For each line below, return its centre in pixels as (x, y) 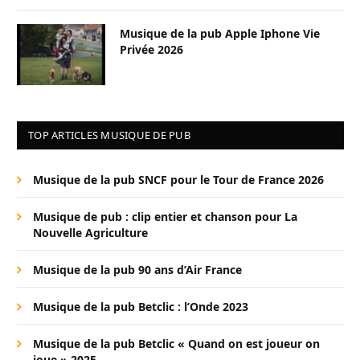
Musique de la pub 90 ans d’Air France (137, 270)
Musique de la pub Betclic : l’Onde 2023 (141, 307)
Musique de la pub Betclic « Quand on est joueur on (176, 344)
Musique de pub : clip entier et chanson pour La (165, 217)
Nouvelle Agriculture (90, 233)
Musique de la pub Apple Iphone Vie (220, 34)
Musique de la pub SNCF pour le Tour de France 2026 (178, 180)
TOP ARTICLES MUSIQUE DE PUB (110, 135)
